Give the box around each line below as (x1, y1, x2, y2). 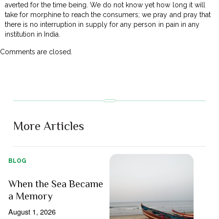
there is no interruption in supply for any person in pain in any (5, 20, 199, 28)
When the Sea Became (8, 177, 104, 190)
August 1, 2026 (8, 206, 56, 217)
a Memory (8, 190, 53, 202)
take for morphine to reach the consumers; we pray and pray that (5, 10, 211, 19)
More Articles (13, 118, 85, 133)
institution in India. (5, 30, 61, 38)
